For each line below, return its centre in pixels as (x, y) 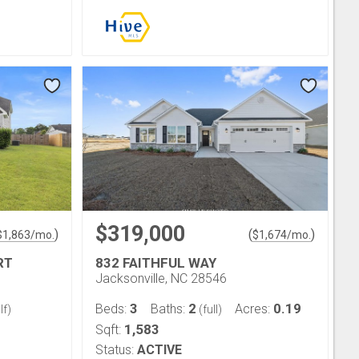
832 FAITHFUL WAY (156, 262)
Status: (115, 349)
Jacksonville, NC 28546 (161, 278)
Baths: (169, 309)
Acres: (254, 309)
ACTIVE (159, 349)
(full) (209, 309)
